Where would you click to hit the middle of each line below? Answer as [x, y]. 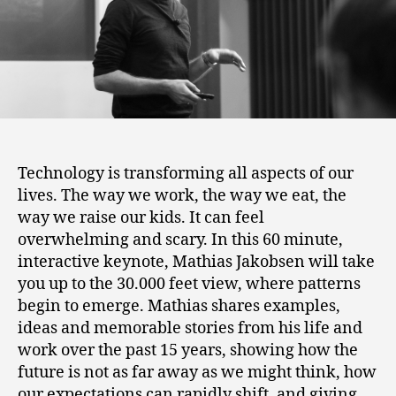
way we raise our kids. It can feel [141, 218]
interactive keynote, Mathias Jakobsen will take [196, 263]
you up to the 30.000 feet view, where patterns [189, 285]
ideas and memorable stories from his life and [190, 329]
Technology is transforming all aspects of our [186, 174]
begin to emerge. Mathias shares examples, [179, 307]
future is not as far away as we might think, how [197, 373]
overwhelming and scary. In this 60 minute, [180, 240]
